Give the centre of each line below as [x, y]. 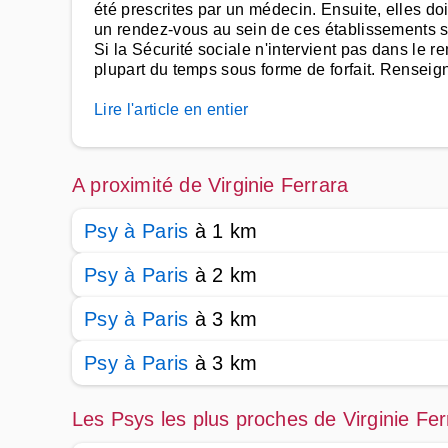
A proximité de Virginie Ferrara [210, 185]
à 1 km [223, 231]
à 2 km [223, 275]
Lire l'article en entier [171, 109]
